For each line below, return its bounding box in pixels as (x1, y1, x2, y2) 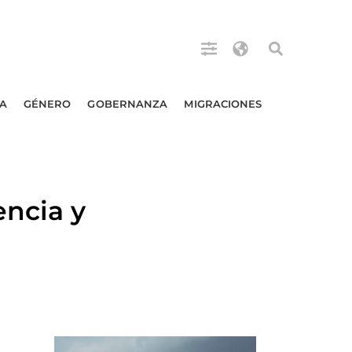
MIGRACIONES (184, 97, 262, 110)
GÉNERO (23, 97, 71, 110)
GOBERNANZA (87, 97, 168, 110)
